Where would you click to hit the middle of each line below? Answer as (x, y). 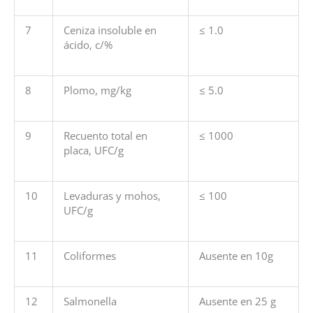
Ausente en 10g (236, 256)
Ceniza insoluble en (110, 30)
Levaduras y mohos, (112, 196)
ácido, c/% (88, 45)
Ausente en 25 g (237, 301)
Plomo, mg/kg (97, 90)
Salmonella (90, 301)
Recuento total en (105, 136)
